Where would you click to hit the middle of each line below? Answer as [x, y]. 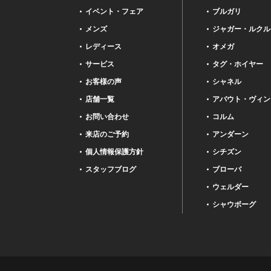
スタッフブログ [111, 169]
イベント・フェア [114, 11]
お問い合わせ [107, 116]
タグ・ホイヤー [238, 64]
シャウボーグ [234, 204]
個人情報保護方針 [114, 152]
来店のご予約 [107, 134]
